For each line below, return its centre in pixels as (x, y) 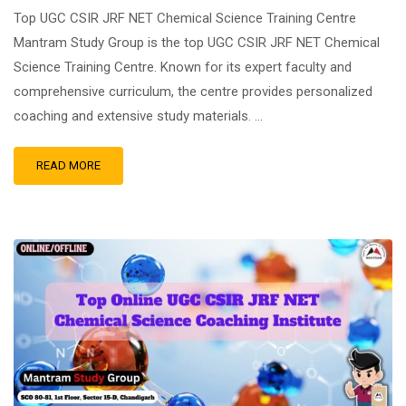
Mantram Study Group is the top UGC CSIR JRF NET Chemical (197, 43)
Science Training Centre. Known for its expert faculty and (183, 67)
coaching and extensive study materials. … (138, 116)
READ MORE (68, 165)
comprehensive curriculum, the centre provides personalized (193, 92)
